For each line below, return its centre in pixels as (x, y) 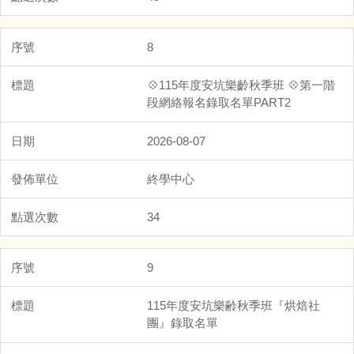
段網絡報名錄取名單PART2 (219, 102)
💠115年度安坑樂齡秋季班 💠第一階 (241, 85)
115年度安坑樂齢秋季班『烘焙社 (233, 305)
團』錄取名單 (183, 322)
